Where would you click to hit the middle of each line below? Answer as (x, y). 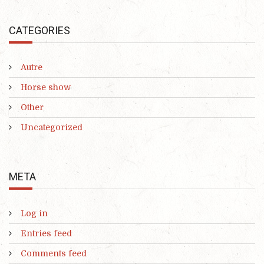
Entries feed (46, 234)
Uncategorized (52, 127)
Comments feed (54, 254)
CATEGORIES (39, 30)
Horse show (46, 87)
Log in (34, 214)
